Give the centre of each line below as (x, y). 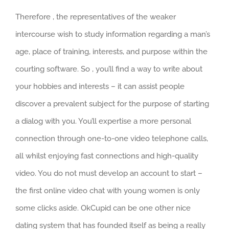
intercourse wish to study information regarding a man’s (113, 34)
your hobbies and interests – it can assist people (100, 86)
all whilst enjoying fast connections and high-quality (107, 156)
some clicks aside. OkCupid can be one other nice (103, 208)
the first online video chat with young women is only (108, 190)
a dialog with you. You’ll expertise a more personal (103, 121)
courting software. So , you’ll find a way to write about (109, 69)
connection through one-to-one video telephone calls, (112, 138)
